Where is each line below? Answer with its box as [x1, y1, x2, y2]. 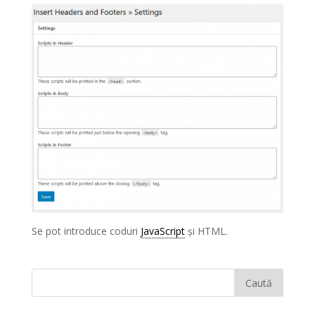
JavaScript [140, 224, 185, 238]
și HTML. [184, 224, 228, 238]
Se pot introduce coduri [31, 224, 141, 238]
